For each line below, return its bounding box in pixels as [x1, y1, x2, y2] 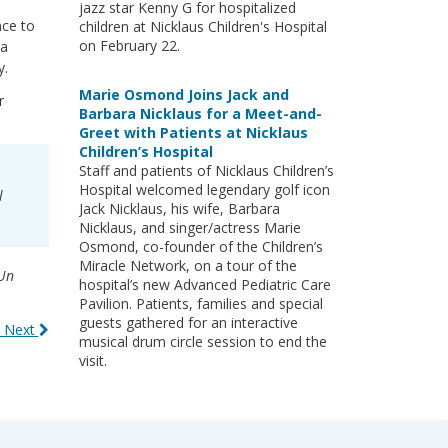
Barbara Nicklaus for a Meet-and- [78, 104, 322, 123]
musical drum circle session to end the [78, 332, 327, 351]
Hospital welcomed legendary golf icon [78, 180, 330, 199]
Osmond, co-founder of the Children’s [78, 237, 323, 256]
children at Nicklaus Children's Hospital [78, 17, 327, 36]
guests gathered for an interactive [78, 313, 298, 332]
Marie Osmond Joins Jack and [78, 85, 289, 104]
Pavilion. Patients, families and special [78, 294, 323, 313]
